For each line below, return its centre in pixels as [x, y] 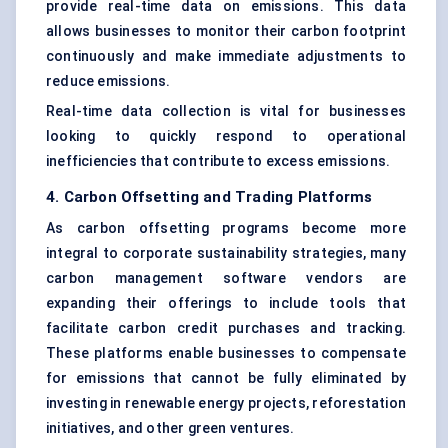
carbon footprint [348, 31]
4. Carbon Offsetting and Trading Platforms [209, 197]
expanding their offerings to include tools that [226, 303]
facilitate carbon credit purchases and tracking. [226, 328]
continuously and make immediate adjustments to [226, 56]
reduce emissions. [108, 81]
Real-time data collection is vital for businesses [226, 111]
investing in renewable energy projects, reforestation [226, 403]
